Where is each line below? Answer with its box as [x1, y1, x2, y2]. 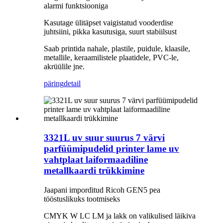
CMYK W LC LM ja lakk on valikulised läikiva [44, 211, 196, 220]
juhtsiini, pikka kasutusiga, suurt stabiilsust [44, 27, 177, 36]
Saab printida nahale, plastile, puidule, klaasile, [44, 44, 190, 53]
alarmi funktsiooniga [44, 1, 108, 10]
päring [44, 79, 64, 88]
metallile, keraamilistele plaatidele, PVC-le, [44, 53, 179, 62]
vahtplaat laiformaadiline [44, 154, 148, 165]
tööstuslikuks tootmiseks [44, 194, 120, 203]
